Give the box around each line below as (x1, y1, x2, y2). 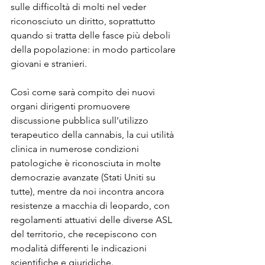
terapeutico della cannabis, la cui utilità (11, 128, 176, 140)
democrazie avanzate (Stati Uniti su (11, 171, 158, 183)
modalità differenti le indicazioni (11, 242, 149, 254)
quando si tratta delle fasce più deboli (11, 29, 173, 41)
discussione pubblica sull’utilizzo (11, 114, 151, 126)
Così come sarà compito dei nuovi (11, 86, 157, 98)
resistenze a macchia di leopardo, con (11, 199, 172, 211)
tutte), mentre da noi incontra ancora (11, 185, 166, 197)
